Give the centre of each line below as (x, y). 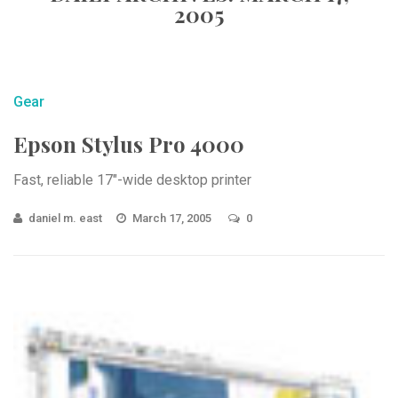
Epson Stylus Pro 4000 (129, 144)
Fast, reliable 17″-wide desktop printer (132, 180)
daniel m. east (65, 218)
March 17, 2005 (173, 218)
